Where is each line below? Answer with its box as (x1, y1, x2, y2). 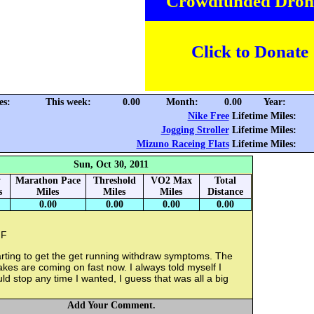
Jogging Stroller (161, 125, 229, 136)
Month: (165, 97, 198, 108)
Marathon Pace (15, 175, 81, 186)
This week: (46, 97, 91, 108)
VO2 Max (150, 175, 192, 186)
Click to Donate (191, 42, 308, 62)
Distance (207, 186, 243, 198)
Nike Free (187, 111, 229, 122)
